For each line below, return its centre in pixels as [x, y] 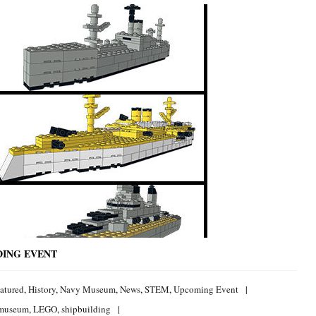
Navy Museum [88, 290]
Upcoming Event [206, 290]
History [42, 290]
